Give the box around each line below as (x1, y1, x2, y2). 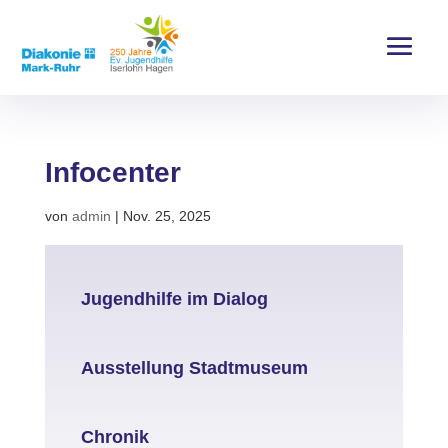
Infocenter (44, 156, 181, 188)
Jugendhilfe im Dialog (80, 288, 268, 309)
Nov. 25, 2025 (122, 207, 211, 224)
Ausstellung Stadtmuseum (80, 357, 308, 378)
